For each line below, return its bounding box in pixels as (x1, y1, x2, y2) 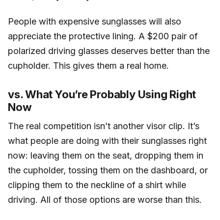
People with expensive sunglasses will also (8, 16, 181, 27)
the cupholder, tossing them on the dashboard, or (8, 165, 208, 176)
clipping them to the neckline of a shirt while (8, 180, 186, 191)
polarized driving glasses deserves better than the (8, 45, 210, 56)
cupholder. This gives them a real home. (8, 60, 169, 71)
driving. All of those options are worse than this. (8, 194, 202, 205)
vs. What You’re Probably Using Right (8, 88, 196, 101)
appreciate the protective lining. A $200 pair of (8, 30, 198, 41)
